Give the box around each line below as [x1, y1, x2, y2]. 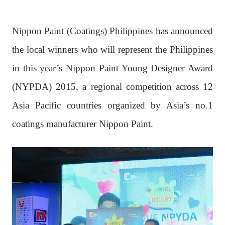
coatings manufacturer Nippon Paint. [12, 119, 153, 129]
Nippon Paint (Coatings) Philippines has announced [12, 26, 213, 36]
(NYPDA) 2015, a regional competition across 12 [12, 81, 213, 92]
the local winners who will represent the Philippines [12, 44, 213, 55]
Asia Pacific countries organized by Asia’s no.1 [12, 100, 213, 110]
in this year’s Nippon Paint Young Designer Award [12, 63, 213, 73]
